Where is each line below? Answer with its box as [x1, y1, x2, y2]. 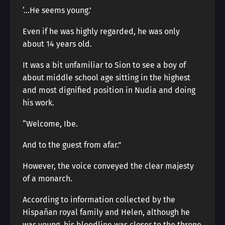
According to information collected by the [23, 195, 175, 204]
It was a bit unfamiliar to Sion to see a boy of [23, 60, 186, 70]
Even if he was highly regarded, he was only [23, 27, 180, 36]
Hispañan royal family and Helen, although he [23, 207, 190, 217]
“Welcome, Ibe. [23, 119, 78, 129]
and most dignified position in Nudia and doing [23, 85, 195, 95]
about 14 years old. [23, 39, 92, 49]
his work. [23, 98, 54, 107]
